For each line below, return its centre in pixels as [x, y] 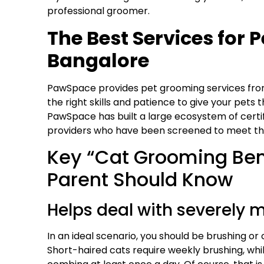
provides [120, 88]
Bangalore [98, 60]
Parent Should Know [140, 179]
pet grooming [173, 88]
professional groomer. [98, 11]
